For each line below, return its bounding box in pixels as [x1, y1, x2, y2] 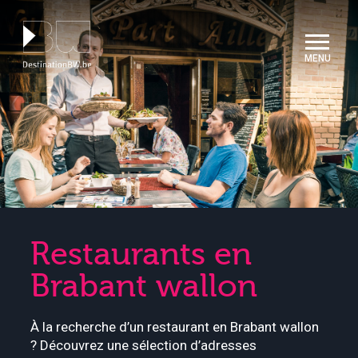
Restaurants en [30, 236, 252, 272]
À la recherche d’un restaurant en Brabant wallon [30, 319, 319, 335]
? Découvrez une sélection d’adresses [30, 337, 257, 353]
